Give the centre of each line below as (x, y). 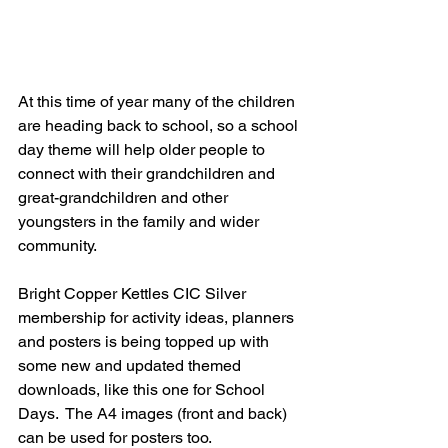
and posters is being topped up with (145, 341)
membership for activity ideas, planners (158, 317)
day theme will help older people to (143, 149)
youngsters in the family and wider (140, 221)
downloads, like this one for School (143, 389)
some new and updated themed (131, 365)
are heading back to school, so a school (160, 125)
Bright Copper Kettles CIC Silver (134, 293)
